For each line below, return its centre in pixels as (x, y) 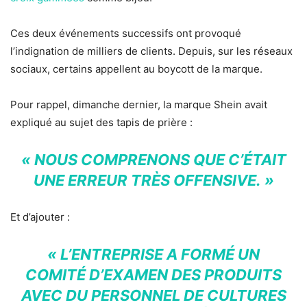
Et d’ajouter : (40, 217)
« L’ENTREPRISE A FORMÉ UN (153, 255)
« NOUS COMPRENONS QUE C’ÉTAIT (153, 160)
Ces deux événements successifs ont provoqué (126, 34)
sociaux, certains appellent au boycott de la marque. (136, 69)
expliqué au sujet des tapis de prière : (101, 123)
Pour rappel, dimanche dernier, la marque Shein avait (139, 105)
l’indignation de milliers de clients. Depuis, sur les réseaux (151, 51)
